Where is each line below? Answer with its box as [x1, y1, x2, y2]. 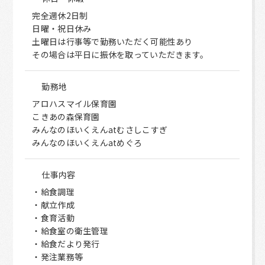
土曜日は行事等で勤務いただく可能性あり [32, 35, 193, 47]
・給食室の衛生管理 [32, 225, 108, 237]
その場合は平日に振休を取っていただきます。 [32, 49, 209, 60]
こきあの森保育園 [32, 111, 100, 122]
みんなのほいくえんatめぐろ [32, 137, 143, 148]
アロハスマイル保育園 [32, 98, 117, 109]
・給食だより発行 [32, 238, 100, 250]
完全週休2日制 [32, 9, 88, 21]
